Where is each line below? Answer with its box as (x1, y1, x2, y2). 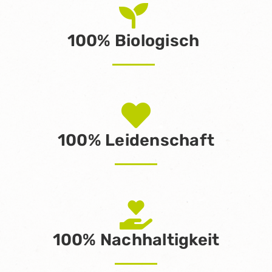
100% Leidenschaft (57, 131, 215, 151)
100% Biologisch (67, 30, 200, 50)
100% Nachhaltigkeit (52, 229, 220, 250)
